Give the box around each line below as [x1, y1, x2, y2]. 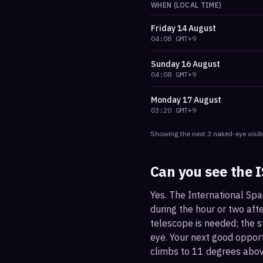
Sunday [151, 59, 180, 69]
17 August [183, 95, 221, 105]
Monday [151, 95, 181, 105]
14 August [177, 23, 216, 33]
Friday [151, 23, 176, 33]
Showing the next [150, 129, 207, 138]
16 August [181, 59, 220, 69]
